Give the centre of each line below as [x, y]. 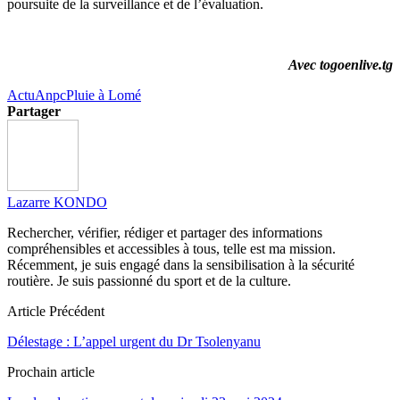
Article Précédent [56, 311]
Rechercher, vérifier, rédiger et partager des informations [165, 232]
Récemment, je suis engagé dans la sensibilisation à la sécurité [181, 264]
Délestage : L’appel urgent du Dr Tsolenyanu [134, 341]
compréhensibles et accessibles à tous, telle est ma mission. [171, 248]
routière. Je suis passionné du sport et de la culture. [149, 280]
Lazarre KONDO [57, 202]
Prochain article [51, 371]
